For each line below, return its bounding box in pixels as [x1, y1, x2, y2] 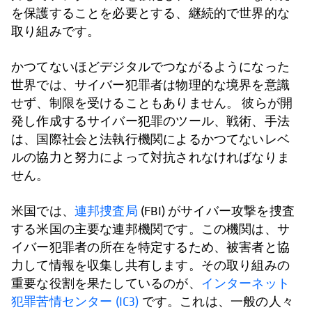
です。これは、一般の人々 [141, 293, 294, 310]
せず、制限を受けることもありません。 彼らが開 [11, 95, 293, 111]
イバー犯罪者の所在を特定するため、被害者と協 [11, 239, 290, 256]
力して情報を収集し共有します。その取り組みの [11, 257, 290, 274]
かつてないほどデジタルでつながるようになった [11, 58, 290, 75]
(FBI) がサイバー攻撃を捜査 [137, 203, 295, 219]
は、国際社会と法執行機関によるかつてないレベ [11, 131, 290, 148]
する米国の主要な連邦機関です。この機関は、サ [11, 221, 290, 237]
